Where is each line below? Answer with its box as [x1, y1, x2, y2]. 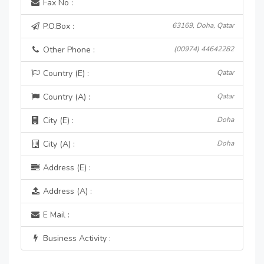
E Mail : [41, 209, 70, 220]
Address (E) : [41, 162, 91, 173]
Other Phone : [41, 44, 95, 55]
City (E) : [41, 115, 74, 126]
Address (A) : [41, 186, 92, 197]
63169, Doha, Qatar [172, 21, 234, 30]
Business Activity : [41, 233, 111, 244]
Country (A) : [41, 91, 90, 103]
